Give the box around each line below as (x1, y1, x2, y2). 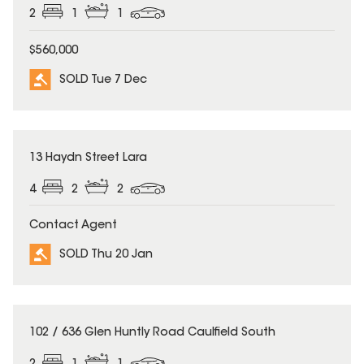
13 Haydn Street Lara (29, 152, 147, 164)
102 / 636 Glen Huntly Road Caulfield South (29, 327, 275, 340)
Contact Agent (29, 220, 117, 232)
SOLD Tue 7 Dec (59, 74, 147, 86)
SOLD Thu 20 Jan (59, 249, 153, 262)
